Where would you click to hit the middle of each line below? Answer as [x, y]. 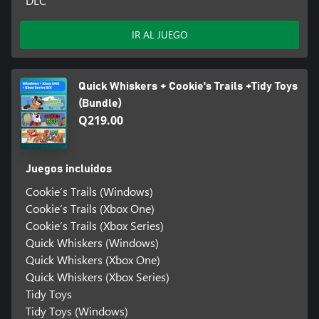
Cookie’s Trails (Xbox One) [90, 208]
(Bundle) [100, 104]
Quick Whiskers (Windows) [92, 242]
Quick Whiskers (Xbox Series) [97, 276]
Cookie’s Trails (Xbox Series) [94, 225]
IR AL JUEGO [159, 35]
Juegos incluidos [68, 168]
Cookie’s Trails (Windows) [89, 191]
